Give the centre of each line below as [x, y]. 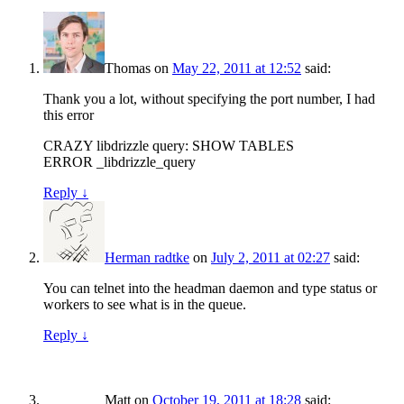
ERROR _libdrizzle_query [119, 162]
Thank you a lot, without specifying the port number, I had [209, 99]
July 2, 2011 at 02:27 [271, 258]
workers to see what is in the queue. [145, 305]
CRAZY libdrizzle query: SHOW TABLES [169, 146]
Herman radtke [147, 258]
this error [69, 115]
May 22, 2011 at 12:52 [237, 69]
